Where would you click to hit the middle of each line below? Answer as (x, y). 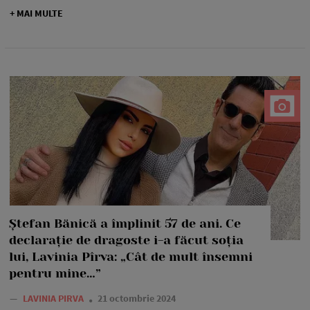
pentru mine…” (55, 273)
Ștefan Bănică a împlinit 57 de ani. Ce (125, 223)
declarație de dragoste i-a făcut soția (126, 240)
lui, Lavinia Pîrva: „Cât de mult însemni (131, 256)
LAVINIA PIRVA (54, 298)
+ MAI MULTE (36, 13)
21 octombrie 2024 (137, 298)
